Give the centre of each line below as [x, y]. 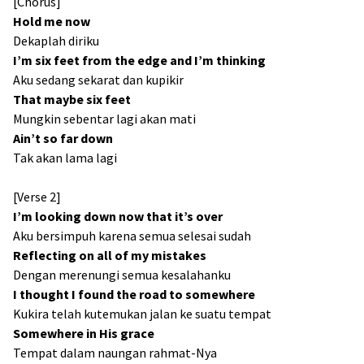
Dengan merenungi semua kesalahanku [122, 275]
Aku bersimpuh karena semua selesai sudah [132, 236]
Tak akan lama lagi [65, 158]
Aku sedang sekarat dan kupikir [98, 80]
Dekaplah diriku [56, 41]
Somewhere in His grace [84, 333]
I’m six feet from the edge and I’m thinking [139, 60]
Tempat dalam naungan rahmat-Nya [115, 353]
